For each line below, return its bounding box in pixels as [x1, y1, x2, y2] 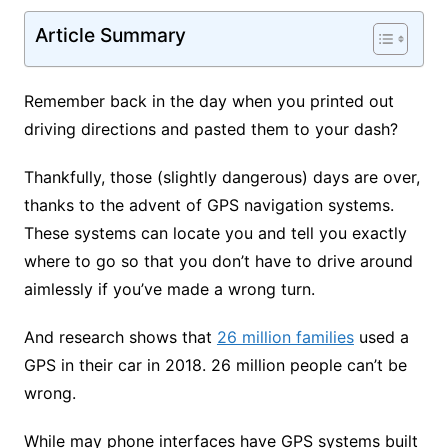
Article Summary [34, 23, 186, 48]
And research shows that [23, 327, 217, 348]
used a [353, 327, 409, 348]
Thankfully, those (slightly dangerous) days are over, [23, 167, 420, 188]
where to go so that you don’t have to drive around [23, 251, 413, 272]
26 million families [216, 327, 354, 348]
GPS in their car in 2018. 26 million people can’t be [23, 355, 407, 376]
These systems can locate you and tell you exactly [23, 223, 407, 244]
